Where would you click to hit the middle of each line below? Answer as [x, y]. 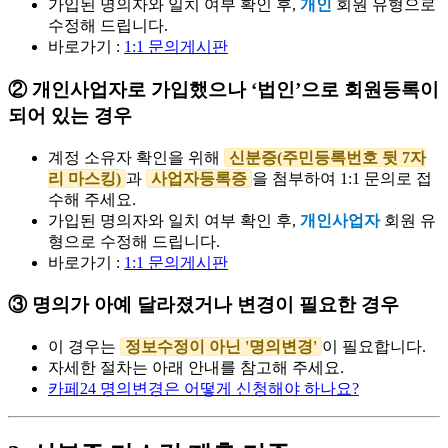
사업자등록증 [199, 178]
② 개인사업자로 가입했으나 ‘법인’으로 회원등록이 [223, 89]
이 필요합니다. [374, 347]
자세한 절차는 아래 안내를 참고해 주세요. [196, 368]
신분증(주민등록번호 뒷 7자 [327, 157]
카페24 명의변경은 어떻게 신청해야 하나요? [203, 389]
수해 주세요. [92, 199]
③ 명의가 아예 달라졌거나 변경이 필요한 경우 [203, 305]
